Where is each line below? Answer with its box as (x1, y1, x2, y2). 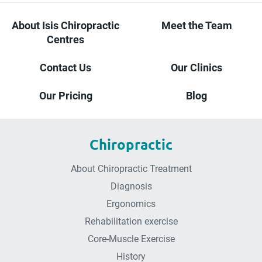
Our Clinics (171, 61, 222, 74)
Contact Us (40, 61, 91, 74)
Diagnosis (110, 181, 152, 192)
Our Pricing (39, 89, 92, 102)
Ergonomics (106, 198, 156, 209)
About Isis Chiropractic (12, 19, 119, 32)
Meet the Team (161, 19, 232, 32)
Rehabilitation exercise (84, 216, 178, 227)
